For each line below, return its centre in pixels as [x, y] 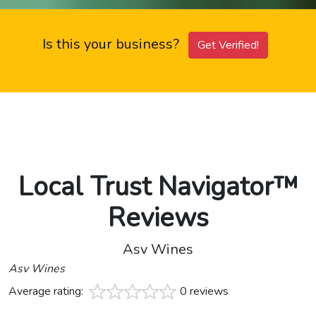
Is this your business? [113, 44]
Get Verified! [228, 45]
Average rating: [47, 292]
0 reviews [204, 292]
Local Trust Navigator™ [158, 187]
